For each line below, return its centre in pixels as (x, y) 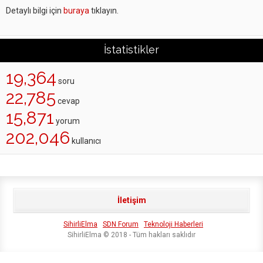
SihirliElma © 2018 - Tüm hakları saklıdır (131, 235)
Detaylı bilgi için (35, 11)
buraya (76, 11)
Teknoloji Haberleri (173, 224)
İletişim (131, 200)
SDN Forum (121, 224)
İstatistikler (131, 50)
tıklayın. (104, 11)
